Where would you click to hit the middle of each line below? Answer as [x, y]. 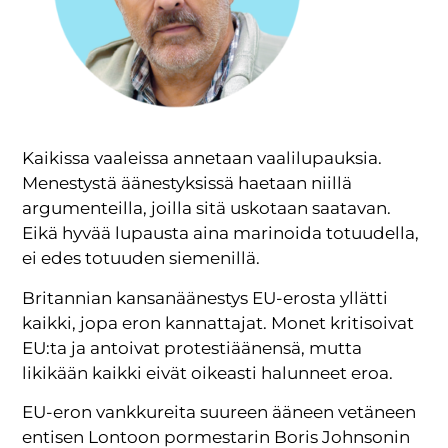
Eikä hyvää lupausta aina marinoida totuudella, [221, 233]
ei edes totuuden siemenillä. [141, 258]
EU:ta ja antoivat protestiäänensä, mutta [192, 347]
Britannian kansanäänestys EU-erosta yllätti [205, 297]
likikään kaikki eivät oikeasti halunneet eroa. [208, 372]
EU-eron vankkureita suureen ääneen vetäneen [219, 412]
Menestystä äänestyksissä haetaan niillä [187, 183]
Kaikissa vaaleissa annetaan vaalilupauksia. [202, 158]
